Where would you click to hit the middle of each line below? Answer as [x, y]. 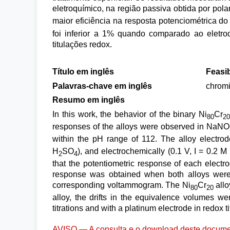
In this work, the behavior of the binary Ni [130, 114]
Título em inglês [83, 72]
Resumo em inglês [89, 100]
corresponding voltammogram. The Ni [121, 185]
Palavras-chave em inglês [102, 86]
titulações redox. [82, 44]
